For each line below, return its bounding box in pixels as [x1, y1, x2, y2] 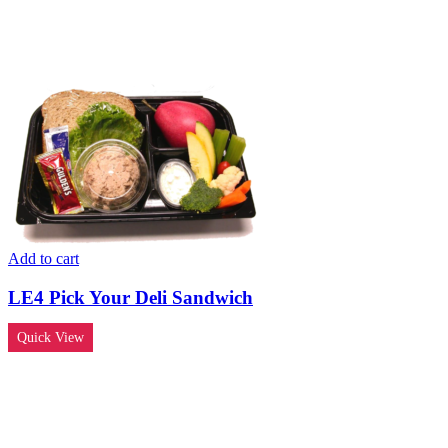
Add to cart [8, 250, 79, 268]
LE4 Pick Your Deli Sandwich [8, 286, 253, 308]
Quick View [17, 329, 84, 345]
